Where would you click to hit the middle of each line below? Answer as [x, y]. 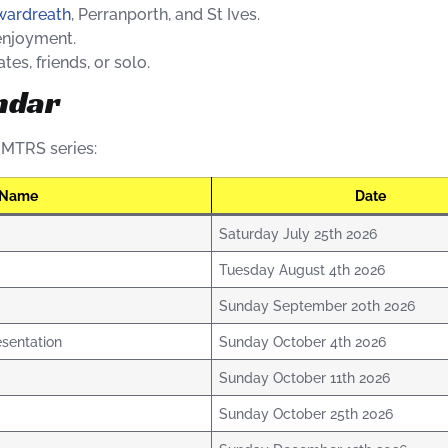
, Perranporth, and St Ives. [165, 15]
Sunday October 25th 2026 [306, 414]
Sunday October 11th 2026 [305, 378]
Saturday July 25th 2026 [298, 234]
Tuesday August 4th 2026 [302, 270]
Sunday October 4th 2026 [303, 342]
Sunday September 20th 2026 [317, 306]
